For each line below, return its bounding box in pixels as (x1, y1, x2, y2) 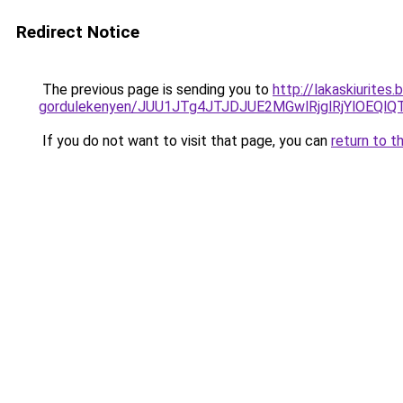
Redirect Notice (16, 22, 139, 42)
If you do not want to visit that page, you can (39, 132, 331, 149)
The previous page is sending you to (39, 81, 273, 98)
